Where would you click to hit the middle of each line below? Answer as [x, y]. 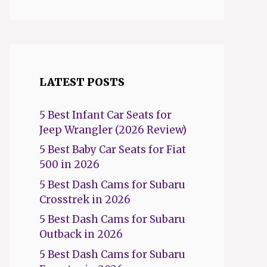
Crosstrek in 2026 [85, 199]
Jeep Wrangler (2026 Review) [113, 130]
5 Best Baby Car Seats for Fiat [113, 150]
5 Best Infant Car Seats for [105, 115]
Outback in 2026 [81, 234]
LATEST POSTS [82, 82]
